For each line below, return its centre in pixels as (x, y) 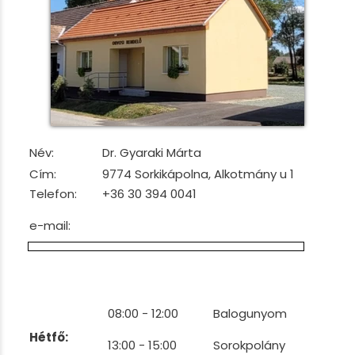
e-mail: (50, 225)
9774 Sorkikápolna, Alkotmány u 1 (198, 174)
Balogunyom (250, 313)
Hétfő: (49, 337)
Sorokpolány (249, 345)
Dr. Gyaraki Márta (152, 153)
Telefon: (55, 194)
